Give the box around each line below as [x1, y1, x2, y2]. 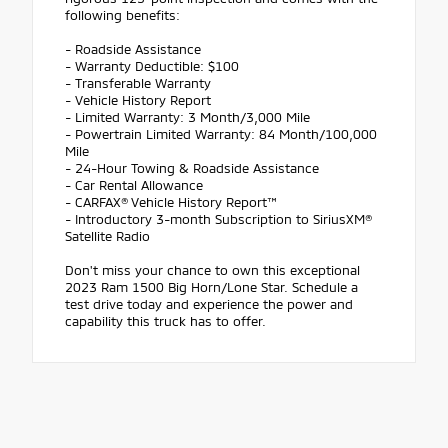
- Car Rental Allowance [65, 176, 203, 193]
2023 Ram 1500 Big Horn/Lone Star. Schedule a [65, 278, 358, 295]
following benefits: [65, 6, 180, 23]
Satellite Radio [65, 227, 150, 244]
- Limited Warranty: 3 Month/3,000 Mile [65, 108, 310, 125]
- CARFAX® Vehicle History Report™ [65, 193, 277, 210]
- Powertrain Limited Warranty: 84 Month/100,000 [65, 125, 377, 142]
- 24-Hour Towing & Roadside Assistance [65, 159, 319, 176]
